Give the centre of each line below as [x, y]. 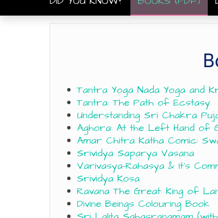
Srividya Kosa [108, 179]
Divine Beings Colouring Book [143, 204]
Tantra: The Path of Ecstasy [144, 103]
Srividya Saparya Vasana [136, 153]
